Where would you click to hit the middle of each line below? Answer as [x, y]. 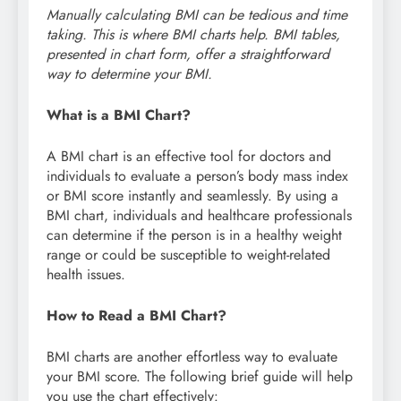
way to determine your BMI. [129, 74]
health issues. [86, 275]
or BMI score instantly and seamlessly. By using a [192, 196]
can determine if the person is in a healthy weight [194, 235]
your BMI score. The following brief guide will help [200, 377]
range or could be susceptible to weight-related [188, 255]
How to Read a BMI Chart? [137, 316]
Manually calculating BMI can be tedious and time [197, 15]
